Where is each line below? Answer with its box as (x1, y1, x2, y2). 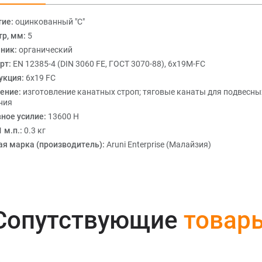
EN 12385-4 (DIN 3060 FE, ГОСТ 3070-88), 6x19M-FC (13, 59, 205, 68)
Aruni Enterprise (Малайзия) (106, 140, 211, 149)
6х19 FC (26, 73, 56, 82)
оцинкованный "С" (15, 17, 85, 26)
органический (19, 45, 73, 54)
